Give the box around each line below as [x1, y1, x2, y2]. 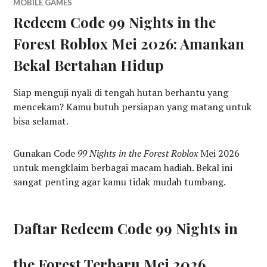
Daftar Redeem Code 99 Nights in [13, 218, 238, 238]
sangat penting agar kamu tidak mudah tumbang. [13, 175, 226, 188]
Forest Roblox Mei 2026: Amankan [13, 33, 245, 53]
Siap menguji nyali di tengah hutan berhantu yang [13, 85, 229, 99]
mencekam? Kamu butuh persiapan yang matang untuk [13, 100, 252, 113]
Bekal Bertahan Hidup [13, 55, 164, 74]
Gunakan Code [13, 146, 78, 160]
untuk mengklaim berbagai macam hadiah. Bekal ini [13, 160, 233, 174]
